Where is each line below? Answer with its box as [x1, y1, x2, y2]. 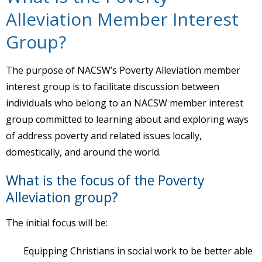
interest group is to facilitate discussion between [6, 80, 219, 94]
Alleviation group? [6, 188, 118, 207]
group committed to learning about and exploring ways [6, 113, 249, 126]
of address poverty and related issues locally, [6, 129, 202, 143]
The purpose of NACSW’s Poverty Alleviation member [6, 64, 240, 77]
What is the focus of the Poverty [6, 171, 205, 190]
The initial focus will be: [6, 216, 108, 230]
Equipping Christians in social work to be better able [23, 244, 253, 258]
